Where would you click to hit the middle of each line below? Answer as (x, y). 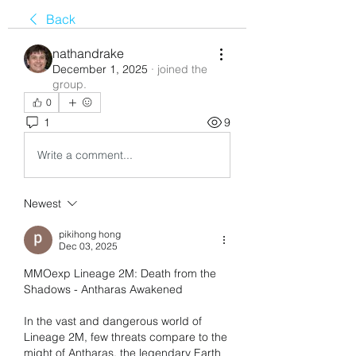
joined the (182, 69)
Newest (43, 203)
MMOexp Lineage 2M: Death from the (120, 273)
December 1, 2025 (100, 69)
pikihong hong (90, 234)
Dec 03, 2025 (88, 246)
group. (70, 84)
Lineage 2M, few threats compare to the (126, 337)
